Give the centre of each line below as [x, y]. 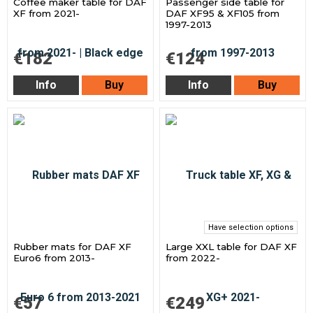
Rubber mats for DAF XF [73, 246]
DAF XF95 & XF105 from [223, 13]
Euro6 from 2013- [54, 257]
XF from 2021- [47, 13]
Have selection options [250, 227]
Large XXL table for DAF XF [232, 246]
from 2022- [193, 257]
